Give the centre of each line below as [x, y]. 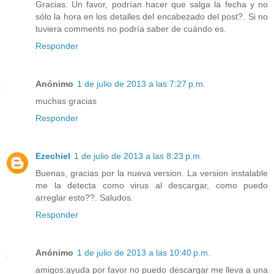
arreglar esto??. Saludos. [84, 197]
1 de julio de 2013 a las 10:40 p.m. [144, 252]
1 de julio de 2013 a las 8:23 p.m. [138, 156]
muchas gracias [66, 101]
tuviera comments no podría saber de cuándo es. [131, 28]
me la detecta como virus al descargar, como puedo [152, 185]
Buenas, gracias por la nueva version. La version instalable [152, 173]
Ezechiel [53, 156]
